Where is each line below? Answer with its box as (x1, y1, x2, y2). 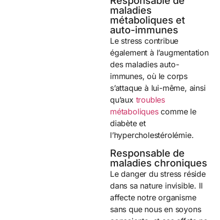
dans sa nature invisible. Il (110, 180, 203, 191)
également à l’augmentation (110, 48, 209, 58)
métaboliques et (110, 14, 185, 27)
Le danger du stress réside (110, 168, 206, 179)
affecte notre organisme (110, 192, 196, 202)
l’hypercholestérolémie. (110, 130, 194, 140)
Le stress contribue (110, 36, 179, 46)
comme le (158, 107, 196, 117)
